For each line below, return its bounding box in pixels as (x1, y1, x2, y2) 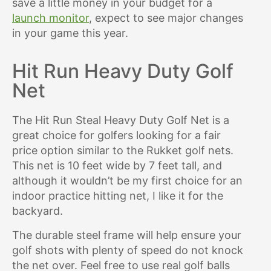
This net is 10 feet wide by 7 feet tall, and (12, 159, 222, 172)
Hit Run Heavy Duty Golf (12, 59, 233, 83)
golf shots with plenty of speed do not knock (12, 244, 243, 257)
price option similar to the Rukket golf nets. (12, 144, 233, 157)
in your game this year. (12, 27, 128, 40)
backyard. (12, 204, 63, 218)
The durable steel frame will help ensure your (12, 229, 241, 242)
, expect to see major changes (89, 11, 243, 25)
